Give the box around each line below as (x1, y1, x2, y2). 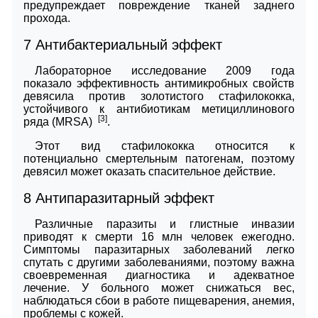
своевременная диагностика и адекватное (23, 268, 295, 281)
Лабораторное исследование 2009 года (35, 64, 295, 77)
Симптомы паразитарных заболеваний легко (23, 243, 295, 256)
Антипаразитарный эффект (31, 190, 214, 206)
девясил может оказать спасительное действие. (23, 165, 275, 177)
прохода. (23, 11, 70, 24)
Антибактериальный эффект (31, 36, 222, 53)
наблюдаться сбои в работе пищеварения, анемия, (23, 294, 295, 307)
